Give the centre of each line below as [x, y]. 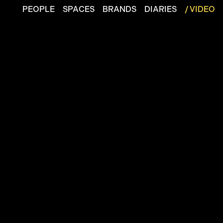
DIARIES [161, 9]
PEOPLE [39, 9]
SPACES [79, 9]
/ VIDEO [200, 9]
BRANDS [120, 9]
